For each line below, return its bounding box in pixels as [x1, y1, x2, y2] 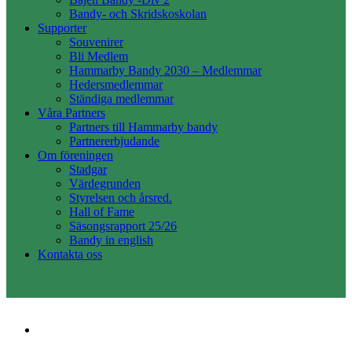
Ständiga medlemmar [69, 91, 174, 105]
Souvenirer [69, 35, 123, 49]
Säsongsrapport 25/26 [69, 218, 177, 233]
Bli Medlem [69, 49, 128, 63]
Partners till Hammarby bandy [69, 119, 218, 134]
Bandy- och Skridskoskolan [69, 6, 207, 20]
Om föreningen [38, 148, 113, 162]
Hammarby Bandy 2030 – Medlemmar [69, 63, 262, 77]
